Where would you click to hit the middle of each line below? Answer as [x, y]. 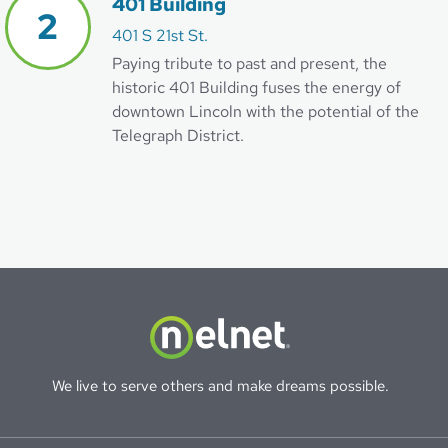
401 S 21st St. [160, 35]
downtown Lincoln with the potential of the [265, 111]
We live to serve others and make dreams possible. [220, 385]
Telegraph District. [178, 135]
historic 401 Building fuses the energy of [256, 87]
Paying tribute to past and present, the [249, 63]
